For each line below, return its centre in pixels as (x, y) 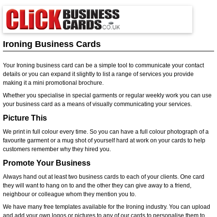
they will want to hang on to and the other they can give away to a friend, (97, 185)
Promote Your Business (47, 163)
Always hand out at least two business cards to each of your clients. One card (104, 177)
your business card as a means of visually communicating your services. (97, 104)
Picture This (25, 118)
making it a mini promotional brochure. (53, 83)
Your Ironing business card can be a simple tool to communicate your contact (103, 65)
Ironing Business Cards (52, 44)
